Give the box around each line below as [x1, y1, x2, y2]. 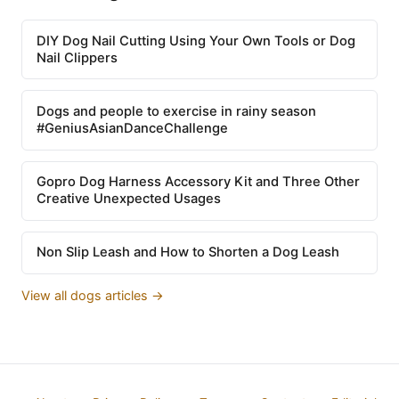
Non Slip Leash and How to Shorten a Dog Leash [37, 244, 339, 261]
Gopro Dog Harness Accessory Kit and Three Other [37, 174, 360, 191]
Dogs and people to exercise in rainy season [37, 102, 316, 119]
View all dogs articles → [21, 287, 164, 303]
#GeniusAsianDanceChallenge [37, 119, 228, 136]
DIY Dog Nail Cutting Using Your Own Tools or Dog [37, 32, 355, 49]
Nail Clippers [37, 49, 118, 66]
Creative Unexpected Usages [37, 191, 221, 208]
